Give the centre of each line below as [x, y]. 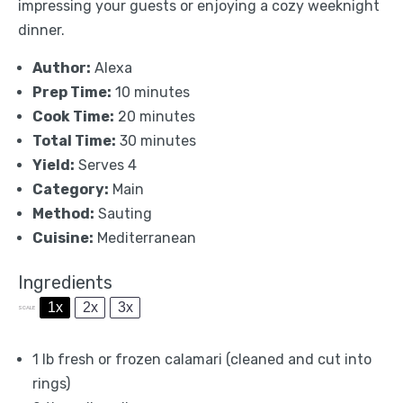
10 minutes [152, 92]
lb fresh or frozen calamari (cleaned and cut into [205, 359]
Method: [63, 214]
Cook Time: [73, 116]
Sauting [125, 214]
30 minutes [158, 141]
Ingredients [65, 282]
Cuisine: [63, 238]
